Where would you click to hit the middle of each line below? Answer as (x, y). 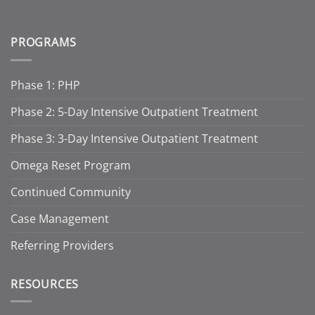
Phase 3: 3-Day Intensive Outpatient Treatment (134, 138)
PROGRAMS (44, 43)
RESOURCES (45, 284)
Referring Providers (62, 245)
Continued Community (71, 192)
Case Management (60, 218)
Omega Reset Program (71, 165)
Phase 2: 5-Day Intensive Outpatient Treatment (134, 111)
